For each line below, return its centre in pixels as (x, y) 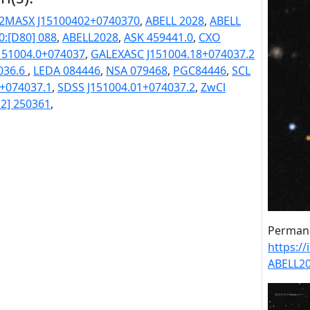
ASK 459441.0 (158, 37)
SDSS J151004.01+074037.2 (126, 87)
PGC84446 (200, 71)
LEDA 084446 (67, 71)
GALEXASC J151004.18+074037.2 (173, 54)
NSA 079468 (137, 71)
